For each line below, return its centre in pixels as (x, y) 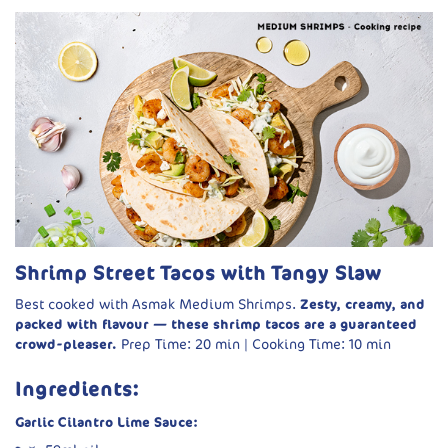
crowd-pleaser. (66, 345)
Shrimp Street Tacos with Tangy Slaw (198, 273)
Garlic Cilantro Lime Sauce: (106, 423)
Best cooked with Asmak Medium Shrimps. (157, 305)
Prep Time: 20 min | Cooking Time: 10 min (257, 345)
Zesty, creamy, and (362, 305)
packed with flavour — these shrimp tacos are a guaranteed (216, 325)
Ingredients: (77, 389)
